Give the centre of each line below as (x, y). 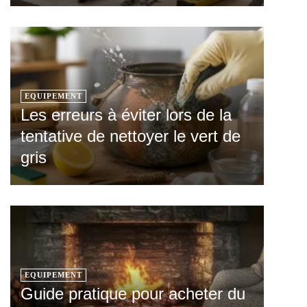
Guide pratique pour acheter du (133, 294)
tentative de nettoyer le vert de (131, 136)
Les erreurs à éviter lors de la (126, 114)
